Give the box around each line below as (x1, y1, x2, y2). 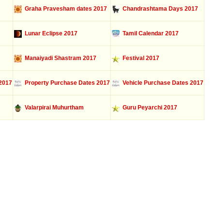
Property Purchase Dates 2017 (21, 79, 110, 86)
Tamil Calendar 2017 (119, 30, 179, 37)
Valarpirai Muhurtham (21, 104, 84, 111)
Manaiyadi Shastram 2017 (21, 55, 96, 62)
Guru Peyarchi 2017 (119, 104, 177, 111)
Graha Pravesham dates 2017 (21, 5, 107, 12)
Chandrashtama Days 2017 (119, 5, 198, 12)
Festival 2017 (119, 55, 159, 62)
